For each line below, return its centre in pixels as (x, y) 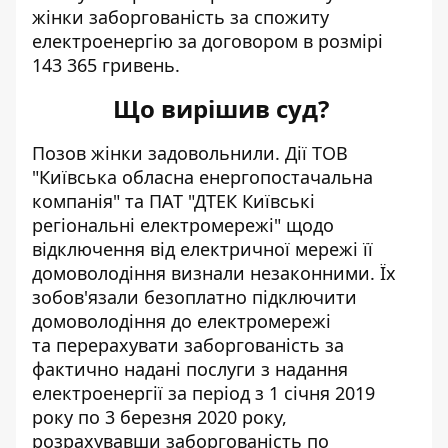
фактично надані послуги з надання (190, 369)
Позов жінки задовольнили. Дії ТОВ (190, 153)
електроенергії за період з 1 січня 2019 (203, 393)
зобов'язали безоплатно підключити (194, 297)
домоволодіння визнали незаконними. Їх (214, 273)
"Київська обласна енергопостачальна (202, 177)
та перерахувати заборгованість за (188, 345)
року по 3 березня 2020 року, (159, 417)
